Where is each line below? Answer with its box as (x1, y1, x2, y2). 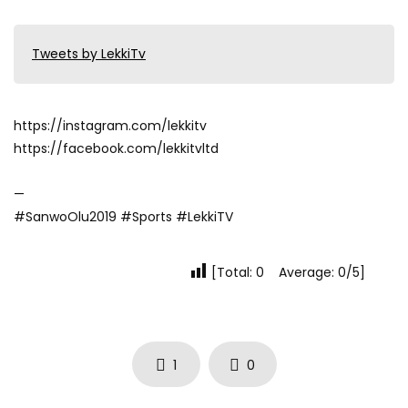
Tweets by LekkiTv (32, 44, 146, 63)
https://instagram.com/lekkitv (14, 117, 207, 136)
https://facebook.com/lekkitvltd (14, 139, 219, 158)
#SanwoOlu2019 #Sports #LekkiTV (14, 208, 233, 227)
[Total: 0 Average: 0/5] (207, 262, 365, 281)
